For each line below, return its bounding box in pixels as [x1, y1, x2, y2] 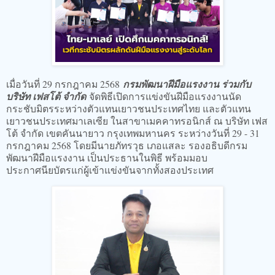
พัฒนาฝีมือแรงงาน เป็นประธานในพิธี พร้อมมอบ [6, 151, 207, 165]
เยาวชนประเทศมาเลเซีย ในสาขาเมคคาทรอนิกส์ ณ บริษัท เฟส [6, 114, 268, 128]
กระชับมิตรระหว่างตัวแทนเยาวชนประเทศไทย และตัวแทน [6, 102, 251, 115]
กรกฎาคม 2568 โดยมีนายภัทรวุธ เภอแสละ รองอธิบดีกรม [6, 139, 247, 152]
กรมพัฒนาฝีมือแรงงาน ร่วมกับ [123, 77, 251, 91]
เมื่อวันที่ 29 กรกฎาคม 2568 [6, 77, 123, 91]
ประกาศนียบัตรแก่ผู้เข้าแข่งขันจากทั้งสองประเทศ [6, 163, 214, 177]
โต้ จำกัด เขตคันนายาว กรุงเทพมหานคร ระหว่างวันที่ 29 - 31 [6, 126, 260, 140]
